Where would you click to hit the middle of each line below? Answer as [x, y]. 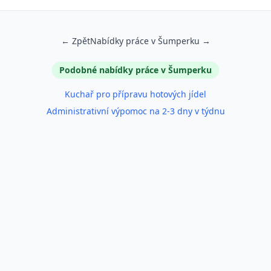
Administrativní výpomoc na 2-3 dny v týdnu [135, 111]
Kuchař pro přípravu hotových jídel [135, 94]
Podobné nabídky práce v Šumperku [135, 70]
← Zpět [75, 41]
